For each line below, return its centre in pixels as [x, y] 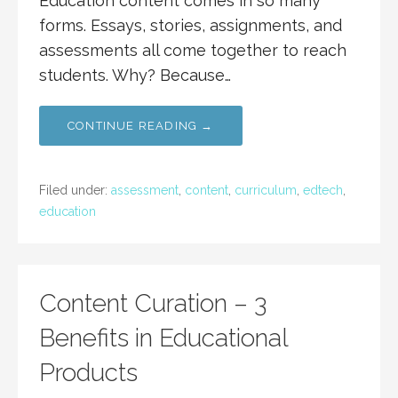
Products [88, 373]
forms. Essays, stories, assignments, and [191, 26]
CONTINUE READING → [141, 126]
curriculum [266, 191]
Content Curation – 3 [153, 304]
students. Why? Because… [135, 76]
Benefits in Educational [163, 338]
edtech [323, 191]
